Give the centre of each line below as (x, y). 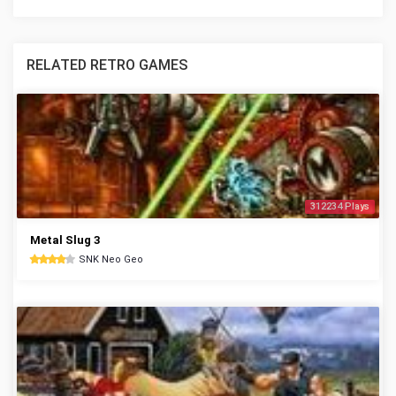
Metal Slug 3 (65, 240)
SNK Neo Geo (111, 259)
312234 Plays (340, 206)
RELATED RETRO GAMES (107, 65)
